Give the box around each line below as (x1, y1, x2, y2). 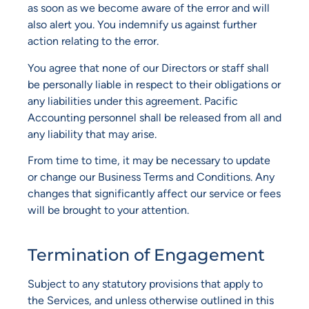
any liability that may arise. (28, 127, 157, 141)
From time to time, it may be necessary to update (28, 154, 270, 168)
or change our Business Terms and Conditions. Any (28, 170, 275, 184)
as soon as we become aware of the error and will (28, 1, 270, 15)
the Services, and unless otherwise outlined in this (28, 293, 274, 307)
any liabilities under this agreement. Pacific (28, 94, 238, 108)
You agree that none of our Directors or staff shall (28, 61, 269, 74)
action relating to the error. (28, 34, 159, 48)
